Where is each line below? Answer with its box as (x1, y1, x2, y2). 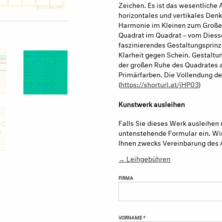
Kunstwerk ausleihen (118, 98, 185, 109)
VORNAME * (118, 214, 145, 221)
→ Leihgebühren (118, 153, 170, 164)
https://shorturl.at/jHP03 (120, 78, 199, 89)
